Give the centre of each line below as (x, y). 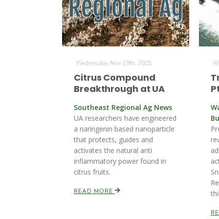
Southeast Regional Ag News (123, 107)
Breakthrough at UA (120, 89)
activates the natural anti (113, 150)
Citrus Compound (115, 77)
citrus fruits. (92, 172)
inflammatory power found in (120, 161)
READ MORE (94, 191)
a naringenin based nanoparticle (124, 129)
